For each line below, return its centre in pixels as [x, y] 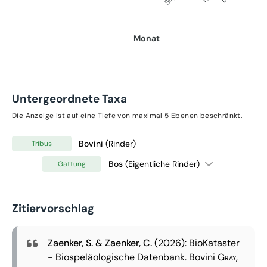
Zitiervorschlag [53, 208]
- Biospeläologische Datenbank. [118, 257]
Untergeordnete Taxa [69, 98]
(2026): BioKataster [196, 243]
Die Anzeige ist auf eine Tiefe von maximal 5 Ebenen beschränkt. [127, 115]
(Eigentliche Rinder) [162, 164]
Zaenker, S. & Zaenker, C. [100, 243]
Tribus [42, 143]
